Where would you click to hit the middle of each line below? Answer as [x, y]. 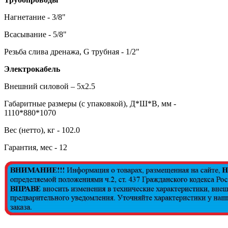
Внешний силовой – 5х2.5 [50, 86]
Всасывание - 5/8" [35, 34]
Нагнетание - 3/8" [35, 17]
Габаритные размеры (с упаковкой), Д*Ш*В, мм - [90, 103]
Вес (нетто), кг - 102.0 [42, 130]
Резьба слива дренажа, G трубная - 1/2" [72, 51]
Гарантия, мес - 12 [36, 147]
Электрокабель [32, 69]
